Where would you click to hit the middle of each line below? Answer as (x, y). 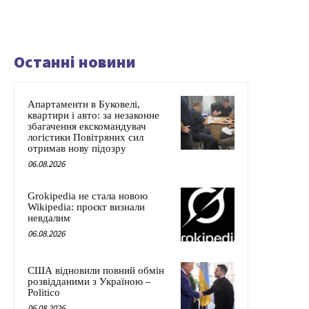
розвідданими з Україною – (89, 282)
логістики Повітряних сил (86, 138)
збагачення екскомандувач (87, 127)
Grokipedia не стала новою (88, 196)
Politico (44, 293)
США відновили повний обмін (96, 271)
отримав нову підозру (77, 149)
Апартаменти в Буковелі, (84, 104)
